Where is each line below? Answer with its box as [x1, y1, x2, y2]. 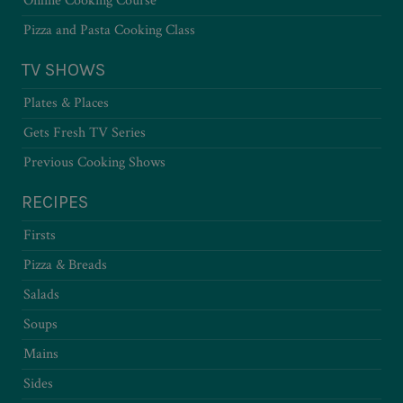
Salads [23, 284, 59, 304]
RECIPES [22, 191, 88, 212]
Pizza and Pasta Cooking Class [23, 20, 195, 40]
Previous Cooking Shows [23, 152, 166, 172]
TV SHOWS [22, 58, 105, 80]
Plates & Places [23, 93, 109, 112]
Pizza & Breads [23, 255, 107, 274]
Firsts [23, 225, 56, 245]
